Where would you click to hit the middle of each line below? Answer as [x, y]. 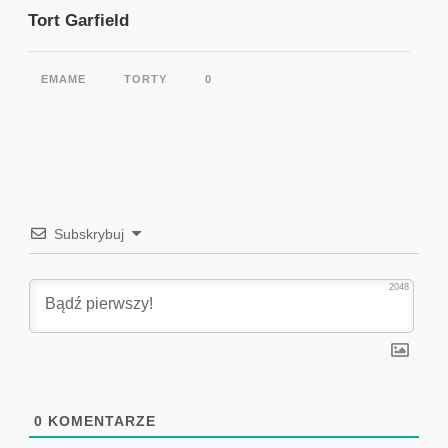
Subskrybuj [89, 233]
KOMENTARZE [99, 420]
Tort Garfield [78, 20]
